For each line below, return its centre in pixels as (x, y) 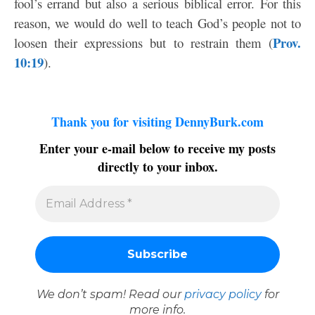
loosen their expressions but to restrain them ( (143, 43)
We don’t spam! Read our (110, 294)
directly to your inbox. (157, 167)
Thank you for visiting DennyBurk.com (157, 121)
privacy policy (223, 294)
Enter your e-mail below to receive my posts (157, 149)
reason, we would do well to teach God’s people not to (157, 23)
